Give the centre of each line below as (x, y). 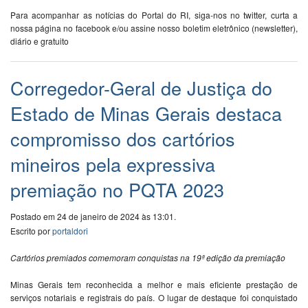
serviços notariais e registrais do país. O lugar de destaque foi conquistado (154, 298)
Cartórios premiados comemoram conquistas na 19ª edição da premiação (148, 258)
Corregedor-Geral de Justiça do (141, 88)
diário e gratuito (40, 41)
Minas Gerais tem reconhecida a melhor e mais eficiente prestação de (154, 285)
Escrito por (31, 231)
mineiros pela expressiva (113, 164)
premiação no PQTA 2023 (117, 190)
